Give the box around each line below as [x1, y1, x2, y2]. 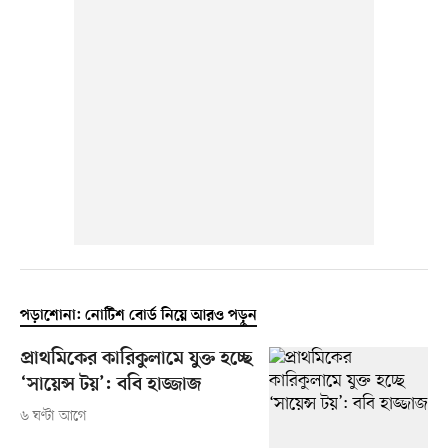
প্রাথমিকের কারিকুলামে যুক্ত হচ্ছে [20, 348, 253, 372]
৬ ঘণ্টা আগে [19, 407, 87, 427]
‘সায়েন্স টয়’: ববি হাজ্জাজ [20, 374, 202, 398]
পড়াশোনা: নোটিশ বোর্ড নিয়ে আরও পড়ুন [19, 307, 257, 326]
